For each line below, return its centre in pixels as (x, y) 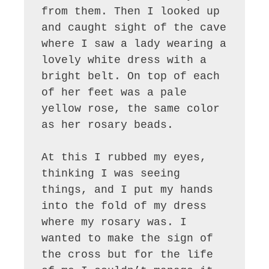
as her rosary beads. (108, 125)
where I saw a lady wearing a (134, 44)
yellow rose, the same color (131, 109)
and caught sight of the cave (134, 28)
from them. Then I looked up (131, 12)
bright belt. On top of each (131, 77)
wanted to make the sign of (128, 239)
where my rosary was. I (114, 222)
